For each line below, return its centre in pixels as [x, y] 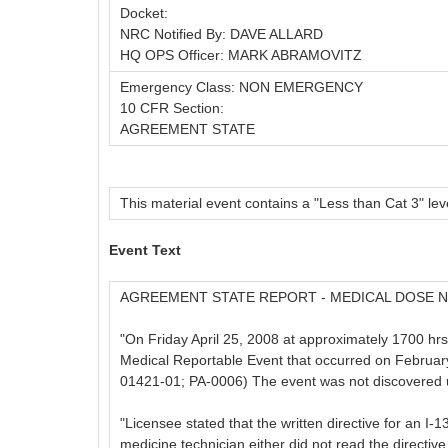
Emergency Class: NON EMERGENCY [241, 87]
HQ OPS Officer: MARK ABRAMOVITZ [241, 55]
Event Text [145, 250]
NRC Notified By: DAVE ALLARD [221, 34]
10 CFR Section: [172, 108]
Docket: [144, 13]
